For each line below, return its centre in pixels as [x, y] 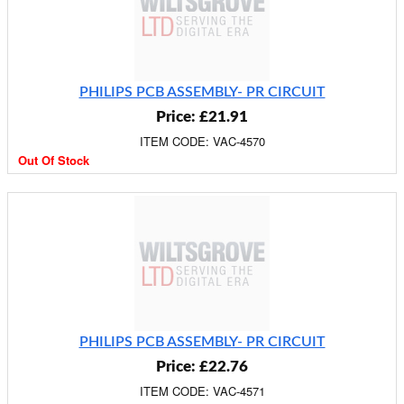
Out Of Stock [54, 160]
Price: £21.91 [202, 117]
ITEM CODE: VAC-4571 [202, 391]
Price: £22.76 [202, 367]
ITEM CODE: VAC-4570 [202, 141]
